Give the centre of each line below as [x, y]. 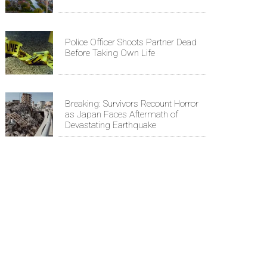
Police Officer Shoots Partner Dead [131, 42]
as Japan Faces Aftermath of [122, 115]
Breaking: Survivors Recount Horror [132, 104]
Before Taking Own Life [110, 53]
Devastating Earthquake [111, 125]
